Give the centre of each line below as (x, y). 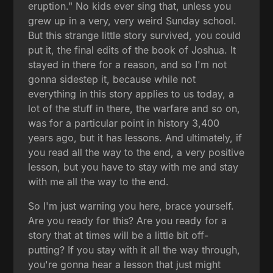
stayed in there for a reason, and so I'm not (128, 64)
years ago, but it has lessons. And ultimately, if (135, 137)
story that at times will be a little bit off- (119, 235)
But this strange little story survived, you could (135, 35)
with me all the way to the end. (99, 181)
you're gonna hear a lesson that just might (125, 264)
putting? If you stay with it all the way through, (134, 250)
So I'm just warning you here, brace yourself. (131, 206)
